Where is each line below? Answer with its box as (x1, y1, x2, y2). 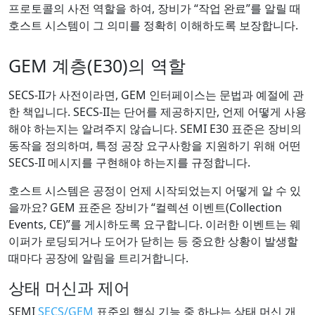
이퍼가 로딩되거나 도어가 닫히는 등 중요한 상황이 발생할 (8, 233, 298, 249)
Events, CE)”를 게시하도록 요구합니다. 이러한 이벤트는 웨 (8, 216, 301, 232)
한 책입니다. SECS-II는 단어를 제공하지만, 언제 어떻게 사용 (8, 103, 307, 120)
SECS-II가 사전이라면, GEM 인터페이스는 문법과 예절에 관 (8, 86, 304, 103)
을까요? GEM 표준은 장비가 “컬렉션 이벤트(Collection (8, 199, 282, 215)
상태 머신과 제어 (8, 276, 130, 299)
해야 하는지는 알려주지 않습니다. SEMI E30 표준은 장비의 (8, 120, 302, 136)
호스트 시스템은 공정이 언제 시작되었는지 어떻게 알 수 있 (8, 182, 301, 198)
